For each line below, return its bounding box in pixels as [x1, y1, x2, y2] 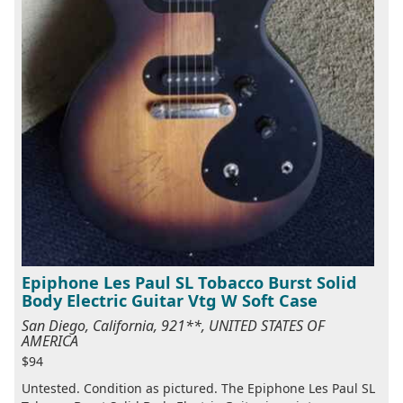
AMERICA [22, 331, 78, 352]
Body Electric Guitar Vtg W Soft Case [22, 290, 318, 312]
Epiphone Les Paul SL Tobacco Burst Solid [22, 272, 357, 294]
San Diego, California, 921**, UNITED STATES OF [22, 316, 325, 336]
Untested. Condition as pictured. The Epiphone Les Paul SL [22, 380, 375, 398]
